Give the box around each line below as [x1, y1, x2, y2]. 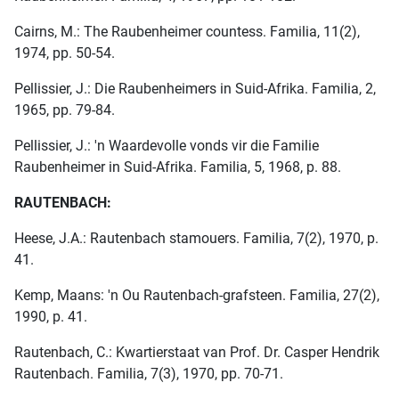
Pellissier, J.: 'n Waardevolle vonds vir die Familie [14, 137, 319, 155]
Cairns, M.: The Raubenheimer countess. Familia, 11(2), [14, 23, 360, 41]
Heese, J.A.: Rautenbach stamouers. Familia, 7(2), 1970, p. [14, 230, 379, 248]
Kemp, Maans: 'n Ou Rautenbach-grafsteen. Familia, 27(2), [14, 287, 379, 305]
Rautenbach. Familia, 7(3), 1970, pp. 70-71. [14, 365, 283, 383]
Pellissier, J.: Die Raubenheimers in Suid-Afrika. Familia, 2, [14, 80, 376, 98]
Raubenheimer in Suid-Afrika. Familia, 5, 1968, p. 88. [14, 159, 341, 176]
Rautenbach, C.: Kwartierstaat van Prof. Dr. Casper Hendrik [14, 344, 379, 362]
